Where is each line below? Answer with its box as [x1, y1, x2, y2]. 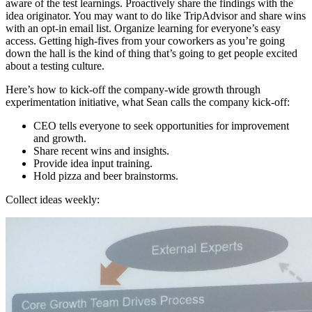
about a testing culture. [6, 59, 104, 72]
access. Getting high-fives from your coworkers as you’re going [6, 34, 285, 47]
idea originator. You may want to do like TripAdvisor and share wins [6, 9, 306, 22]
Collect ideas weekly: [6, 193, 100, 205]
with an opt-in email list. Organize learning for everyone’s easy [6, 22, 281, 34]
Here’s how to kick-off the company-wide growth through [6, 83, 260, 95]
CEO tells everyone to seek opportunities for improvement [33, 119, 289, 132]
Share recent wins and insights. [33, 144, 169, 157]
